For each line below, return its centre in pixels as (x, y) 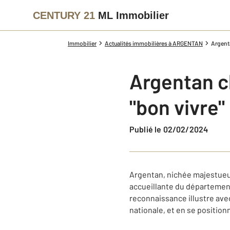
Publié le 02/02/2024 (171, 129)
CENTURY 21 (64, 15)
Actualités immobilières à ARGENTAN (154, 43)
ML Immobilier (133, 15)
